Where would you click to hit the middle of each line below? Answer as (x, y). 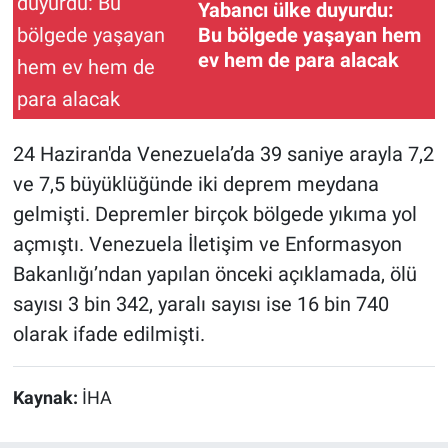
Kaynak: (47, 398)
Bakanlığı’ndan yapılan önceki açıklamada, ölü (214, 274)
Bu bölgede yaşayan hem (309, 34)
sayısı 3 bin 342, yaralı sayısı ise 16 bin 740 (200, 304)
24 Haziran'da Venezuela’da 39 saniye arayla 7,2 (223, 154)
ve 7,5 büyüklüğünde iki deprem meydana (195, 184)
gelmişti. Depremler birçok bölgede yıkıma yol (214, 214)
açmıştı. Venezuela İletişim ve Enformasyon (207, 244)
